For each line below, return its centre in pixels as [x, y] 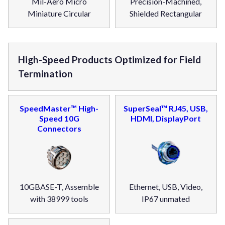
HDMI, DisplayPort [166, 119]
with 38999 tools [59, 199]
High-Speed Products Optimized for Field [110, 60]
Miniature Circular [59, 14]
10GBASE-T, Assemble [59, 187]
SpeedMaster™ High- [59, 108]
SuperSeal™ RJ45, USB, [166, 108]
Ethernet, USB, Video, [166, 187]
